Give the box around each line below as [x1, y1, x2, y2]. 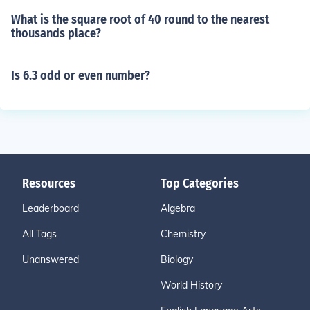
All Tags [22, 228, 57, 240]
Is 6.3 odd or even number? [11, 68, 150, 83]
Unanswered [22, 253, 79, 266]
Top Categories [161, 176, 239, 191]
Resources [22, 176, 75, 191]
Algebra [161, 202, 195, 215]
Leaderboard [22, 202, 79, 215]
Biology [161, 253, 193, 266]
